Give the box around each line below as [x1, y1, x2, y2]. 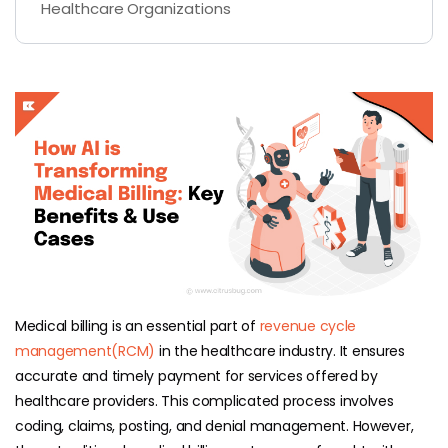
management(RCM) [15, 341, 156, 362]
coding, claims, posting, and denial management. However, [15, 416, 414, 437]
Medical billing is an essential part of [15, 316, 260, 337]
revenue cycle [259, 316, 357, 337]
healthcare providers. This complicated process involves [15, 391, 394, 412]
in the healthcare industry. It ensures [155, 341, 405, 362]
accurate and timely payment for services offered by [15, 366, 378, 387]
